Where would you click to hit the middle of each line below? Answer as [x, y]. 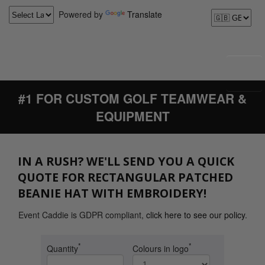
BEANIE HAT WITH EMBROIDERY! [112, 193]
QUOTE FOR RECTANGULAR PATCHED [125, 177]
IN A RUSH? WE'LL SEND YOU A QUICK [126, 161]
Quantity [62, 248]
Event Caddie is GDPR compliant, [82, 215]
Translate [145, 14]
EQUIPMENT [132, 116]
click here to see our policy [195, 215]
